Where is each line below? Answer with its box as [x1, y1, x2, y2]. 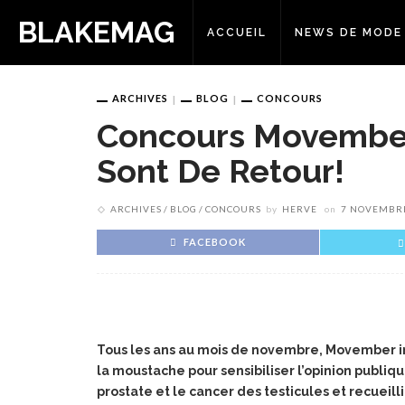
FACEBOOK [184, 235, 246, 248]
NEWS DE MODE [295, 26, 402, 39]
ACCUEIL [207, 26, 267, 39]
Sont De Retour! [97, 151, 344, 190]
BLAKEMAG [18, 15, 174, 49]
